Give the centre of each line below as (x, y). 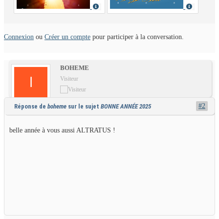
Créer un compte (67, 37)
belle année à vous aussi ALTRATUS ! (62, 131)
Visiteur (69, 79)
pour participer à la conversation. (137, 37)
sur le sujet (84, 107)
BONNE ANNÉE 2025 (126, 107)
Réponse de (31, 107)
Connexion (19, 37)
